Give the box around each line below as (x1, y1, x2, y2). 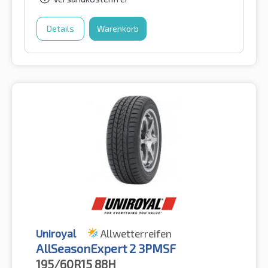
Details (47, 23, 74, 34)
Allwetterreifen (100, 227, 172, 240)
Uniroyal (36, 227, 76, 240)
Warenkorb (97, 23, 139, 34)
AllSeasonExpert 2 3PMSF (36, 241, 176, 256)
